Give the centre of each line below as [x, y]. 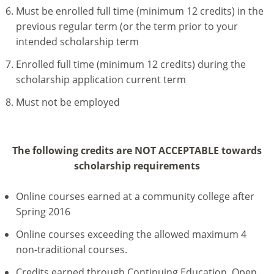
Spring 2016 [44, 212]
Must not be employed [68, 102]
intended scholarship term [77, 41]
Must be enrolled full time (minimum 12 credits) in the [140, 11]
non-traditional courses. [73, 250]
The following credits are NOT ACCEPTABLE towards [137, 150]
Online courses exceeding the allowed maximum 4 [131, 235]
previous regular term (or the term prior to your [127, 26]
